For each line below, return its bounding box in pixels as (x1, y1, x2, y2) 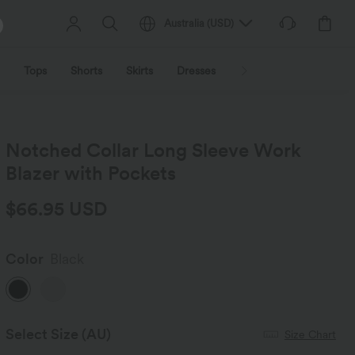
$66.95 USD (6, 197, 109, 220)
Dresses (177, 64, 216, 77)
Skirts (126, 64, 153, 77)
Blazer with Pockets (6, 162, 177, 185)
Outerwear (239, 64, 293, 77)
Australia (164, 17, 205, 29)
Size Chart (284, 327, 336, 341)
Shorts (71, 64, 102, 77)
